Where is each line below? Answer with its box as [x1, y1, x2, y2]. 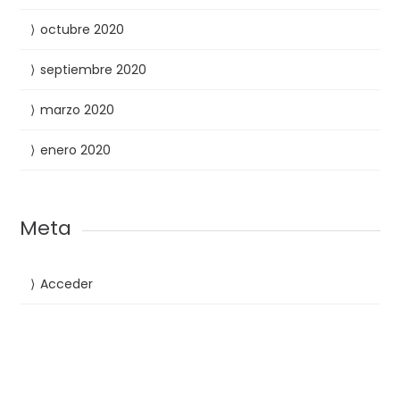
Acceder [40, 274, 94, 293]
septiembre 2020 [40, 60, 147, 79]
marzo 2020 [40, 100, 115, 119]
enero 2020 [40, 140, 112, 159]
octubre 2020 [40, 20, 125, 38]
